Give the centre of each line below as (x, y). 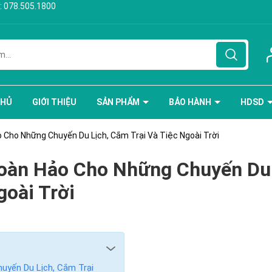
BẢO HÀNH (191, 102)
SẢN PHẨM (119, 102)
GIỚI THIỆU (54, 102)
